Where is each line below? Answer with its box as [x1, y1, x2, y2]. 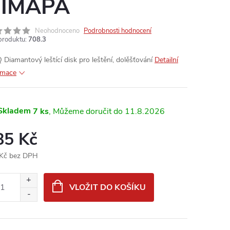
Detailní [155, 55, 178, 65]
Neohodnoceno [35, 26, 80, 35]
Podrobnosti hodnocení [84, 26, 151, 35]
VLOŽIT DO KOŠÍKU [69, 182, 146, 193]
